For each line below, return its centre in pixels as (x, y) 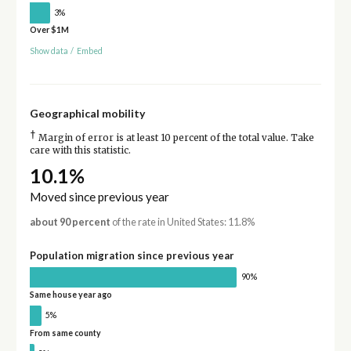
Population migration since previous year (132, 256)
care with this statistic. (80, 151)
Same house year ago (71, 295)
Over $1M (49, 30)
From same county (65, 333)
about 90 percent (70, 223)
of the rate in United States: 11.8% (182, 223)
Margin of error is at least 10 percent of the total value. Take (175, 138)
